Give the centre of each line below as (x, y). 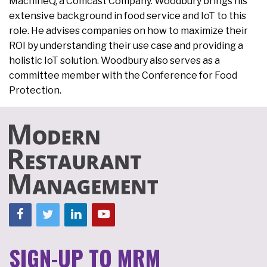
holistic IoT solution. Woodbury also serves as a (114, 60)
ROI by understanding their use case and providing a (126, 45)
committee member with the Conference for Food (123, 75)
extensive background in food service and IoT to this (128, 15)
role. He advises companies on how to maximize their (128, 30)
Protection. (36, 90)
